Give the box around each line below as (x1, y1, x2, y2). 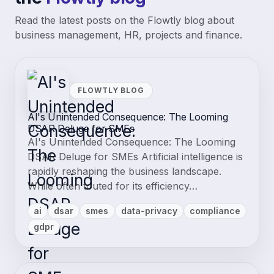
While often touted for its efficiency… (28, 179, 198, 192)
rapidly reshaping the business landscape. (28, 165, 221, 177)
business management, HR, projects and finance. (15, 28, 242, 41)
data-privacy (120, 205, 177, 216)
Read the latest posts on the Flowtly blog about (15, 13, 234, 26)
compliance (189, 205, 240, 216)
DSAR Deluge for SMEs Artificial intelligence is (28, 150, 243, 163)
